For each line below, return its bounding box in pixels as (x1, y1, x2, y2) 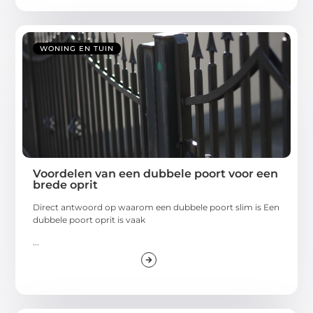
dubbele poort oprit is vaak (33, 214, 146, 225)
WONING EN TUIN (40, 43, 115, 53)
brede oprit (33, 177, 99, 191)
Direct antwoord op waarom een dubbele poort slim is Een (33, 201, 280, 212)
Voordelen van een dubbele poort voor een (33, 166, 279, 180)
